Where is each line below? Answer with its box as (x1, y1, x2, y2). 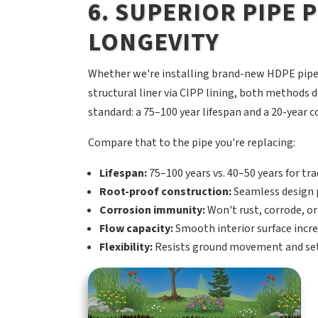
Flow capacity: (99, 221, 173, 237)
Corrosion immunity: (99, 202, 205, 219)
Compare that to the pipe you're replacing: (87, 135, 295, 151)
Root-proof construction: (99, 184, 231, 200)
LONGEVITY (87, 25, 219, 61)
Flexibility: (99, 239, 153, 256)
